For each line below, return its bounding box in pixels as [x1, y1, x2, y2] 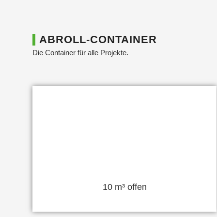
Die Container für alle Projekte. [32, 48, 128, 57]
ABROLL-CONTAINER [39, 33, 157, 46]
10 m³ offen [102, 182, 147, 192]
